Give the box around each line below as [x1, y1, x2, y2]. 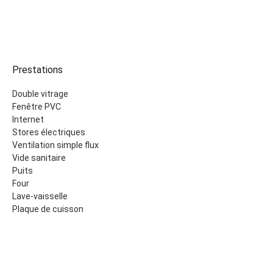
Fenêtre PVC [12, 102, 61, 112]
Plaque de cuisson [12, 204, 83, 214]
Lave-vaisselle [12, 191, 68, 201]
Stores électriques [12, 127, 85, 137]
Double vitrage [12, 89, 68, 99]
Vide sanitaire [12, 153, 66, 163]
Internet [12, 115, 44, 124]
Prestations [12, 64, 63, 76]
